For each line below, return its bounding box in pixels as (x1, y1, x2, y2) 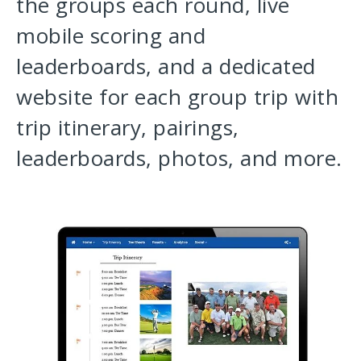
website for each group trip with (16, 82, 338, 112)
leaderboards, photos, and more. (16, 143, 342, 173)
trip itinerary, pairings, (16, 113, 239, 143)
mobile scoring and (16, 21, 205, 51)
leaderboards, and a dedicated (16, 52, 316, 81)
